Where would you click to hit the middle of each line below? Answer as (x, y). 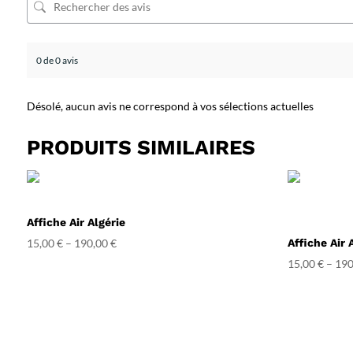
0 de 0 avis (57, 60)
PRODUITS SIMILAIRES (141, 147)
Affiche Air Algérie (76, 222)
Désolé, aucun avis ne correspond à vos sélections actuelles (170, 106)
